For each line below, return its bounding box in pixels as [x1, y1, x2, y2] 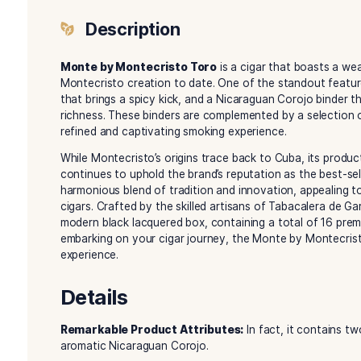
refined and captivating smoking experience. [70, 274, 338, 290]
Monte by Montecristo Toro [70, 198, 255, 214]
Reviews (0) [185, 62, 270, 81]
